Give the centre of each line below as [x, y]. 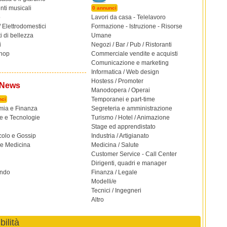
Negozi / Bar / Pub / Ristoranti [131, 45]
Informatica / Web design [125, 72]
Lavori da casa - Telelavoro [128, 17]
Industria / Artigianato [120, 136]
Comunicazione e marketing [130, 63]
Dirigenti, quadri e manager [129, 163]
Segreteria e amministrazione [132, 108]
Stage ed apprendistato [123, 127]
